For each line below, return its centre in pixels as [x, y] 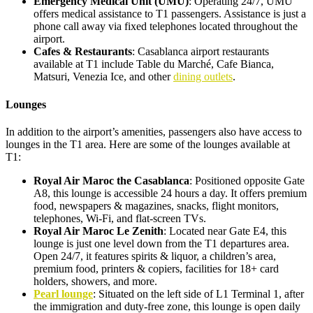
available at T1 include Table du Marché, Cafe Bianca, [154, 64]
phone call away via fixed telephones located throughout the [166, 27]
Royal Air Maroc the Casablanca [111, 181]
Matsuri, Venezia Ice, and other [103, 77]
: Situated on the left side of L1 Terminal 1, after [198, 294]
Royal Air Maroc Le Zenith [99, 231]
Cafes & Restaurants [83, 52]
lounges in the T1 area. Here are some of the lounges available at [148, 144]
